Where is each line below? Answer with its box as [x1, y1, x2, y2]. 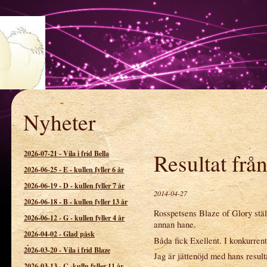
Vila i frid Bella [63, 148, 109, 159]
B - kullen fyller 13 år [63, 196, 128, 207]
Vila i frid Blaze [63, 244, 110, 255]
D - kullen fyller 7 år [63, 180, 125, 191]
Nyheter [23, 107, 95, 136]
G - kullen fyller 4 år [63, 212, 125, 223]
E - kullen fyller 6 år [63, 164, 124, 175]
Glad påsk [63, 228, 95, 239]
